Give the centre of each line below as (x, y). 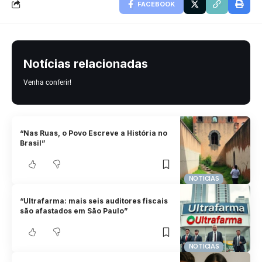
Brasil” (33, 143)
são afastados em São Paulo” (74, 211)
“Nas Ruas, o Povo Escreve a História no (94, 133)
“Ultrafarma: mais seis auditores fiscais (94, 201)
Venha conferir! (47, 82)
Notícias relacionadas (86, 63)
